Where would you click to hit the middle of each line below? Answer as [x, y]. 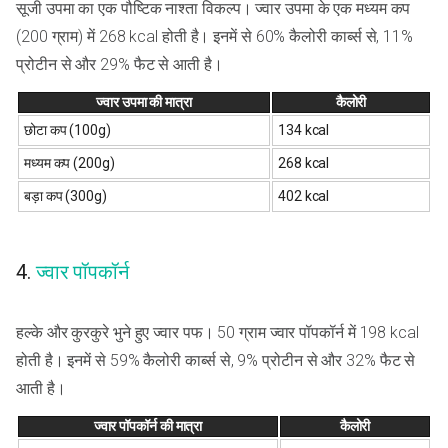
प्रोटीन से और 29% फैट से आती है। [119, 64]
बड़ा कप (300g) [65, 195]
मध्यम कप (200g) [69, 162]
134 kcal [304, 129]
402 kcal [304, 195]
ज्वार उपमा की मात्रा [144, 101]
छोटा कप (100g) [67, 129]
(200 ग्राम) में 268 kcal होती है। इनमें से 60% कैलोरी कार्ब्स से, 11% [214, 36]
